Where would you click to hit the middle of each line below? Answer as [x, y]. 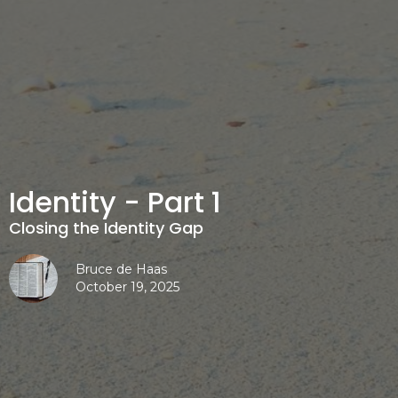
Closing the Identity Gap [106, 228]
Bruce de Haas [121, 270]
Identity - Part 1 [115, 203]
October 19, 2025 [127, 287]
